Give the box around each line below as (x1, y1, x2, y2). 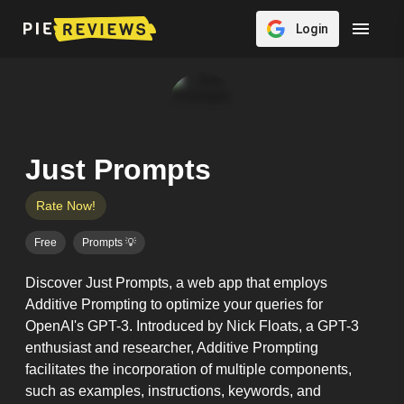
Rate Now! (36, 197, 96, 213)
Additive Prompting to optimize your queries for (25, 297, 323, 312)
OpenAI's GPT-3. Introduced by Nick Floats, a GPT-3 (25, 318, 359, 334)
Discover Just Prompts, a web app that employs (25, 275, 327, 290)
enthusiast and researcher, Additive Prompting (25, 340, 318, 355)
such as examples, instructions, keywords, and (25, 383, 321, 399)
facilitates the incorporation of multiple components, (25, 362, 352, 377)
